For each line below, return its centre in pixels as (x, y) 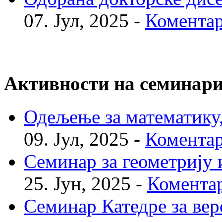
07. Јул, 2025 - (84, 21)
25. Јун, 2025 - (85, 183)
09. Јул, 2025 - (84, 139)
